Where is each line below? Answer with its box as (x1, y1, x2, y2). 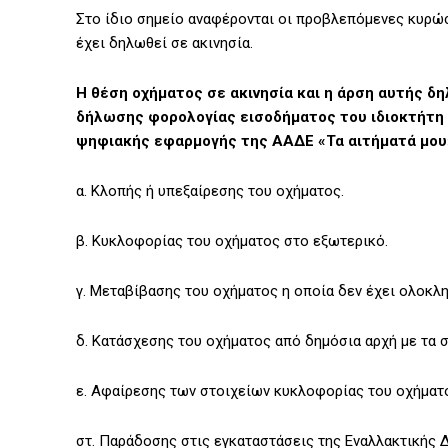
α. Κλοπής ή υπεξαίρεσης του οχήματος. (76, 182, 344, 201)
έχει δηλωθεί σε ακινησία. (76, 34, 253, 53)
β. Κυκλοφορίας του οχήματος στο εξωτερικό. (76, 232, 388, 251)
